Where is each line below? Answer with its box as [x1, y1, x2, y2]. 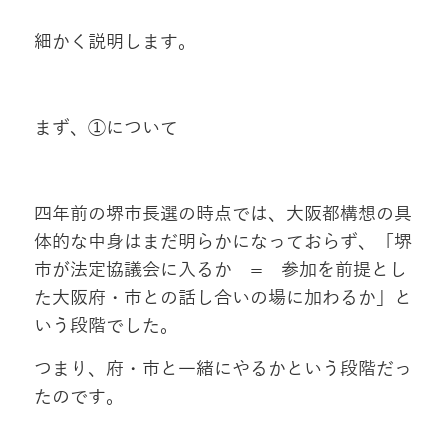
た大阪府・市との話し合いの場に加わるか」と [33, 288, 412, 309]
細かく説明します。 [33, 32, 196, 53]
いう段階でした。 [33, 316, 178, 337]
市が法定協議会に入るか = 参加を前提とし [33, 260, 407, 281]
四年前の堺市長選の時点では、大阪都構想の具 [33, 204, 412, 225]
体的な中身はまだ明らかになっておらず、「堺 [33, 232, 412, 253]
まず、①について [33, 118, 178, 139]
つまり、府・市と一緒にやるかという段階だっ [33, 359, 412, 380]
